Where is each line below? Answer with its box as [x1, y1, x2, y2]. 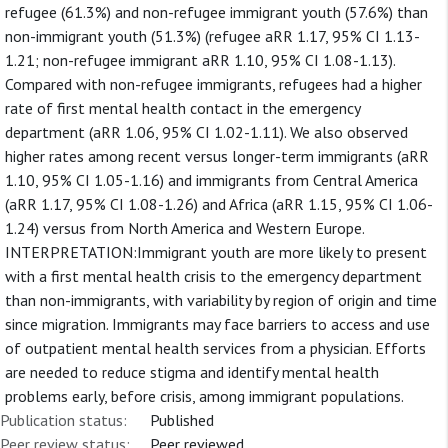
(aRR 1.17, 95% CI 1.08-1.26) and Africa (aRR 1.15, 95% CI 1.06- [5, 194, 433, 214]
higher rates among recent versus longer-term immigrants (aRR [5, 146, 429, 166]
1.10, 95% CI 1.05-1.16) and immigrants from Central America [5, 170, 418, 190]
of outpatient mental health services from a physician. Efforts [5, 338, 426, 358]
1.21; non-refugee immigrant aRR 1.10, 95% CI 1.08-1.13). [5, 50, 395, 70]
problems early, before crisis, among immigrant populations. [5, 386, 404, 406]
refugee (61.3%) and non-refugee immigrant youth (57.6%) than [5, 2, 428, 22]
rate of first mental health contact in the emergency [5, 98, 360, 118]
